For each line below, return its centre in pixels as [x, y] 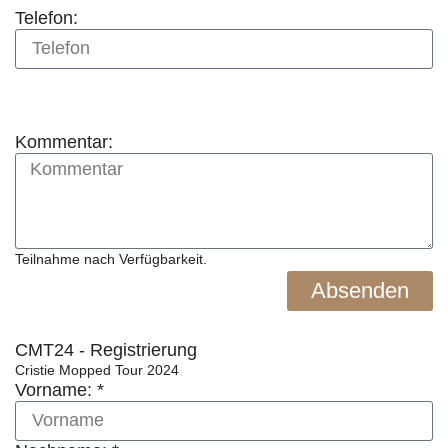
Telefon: [46, 17]
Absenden [360, 290]
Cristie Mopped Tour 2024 [97, 369]
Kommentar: [64, 141]
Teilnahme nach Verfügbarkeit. [111, 258]
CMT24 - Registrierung [106, 349]
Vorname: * [59, 389]
